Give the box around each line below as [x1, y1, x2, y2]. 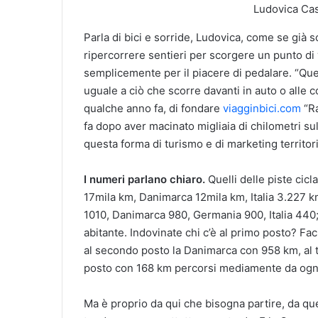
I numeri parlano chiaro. [84, 172, 205, 186]
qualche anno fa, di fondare [84, 101, 223, 115]
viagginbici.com [223, 101, 301, 115]
